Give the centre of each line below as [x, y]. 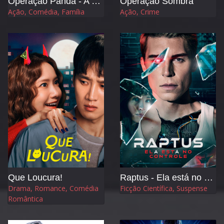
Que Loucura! [35, 177]
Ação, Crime [140, 11]
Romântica [25, 198]
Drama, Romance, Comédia [53, 188]
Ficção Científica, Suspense [164, 188]
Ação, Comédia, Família [46, 11]
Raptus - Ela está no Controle [208, 177]
